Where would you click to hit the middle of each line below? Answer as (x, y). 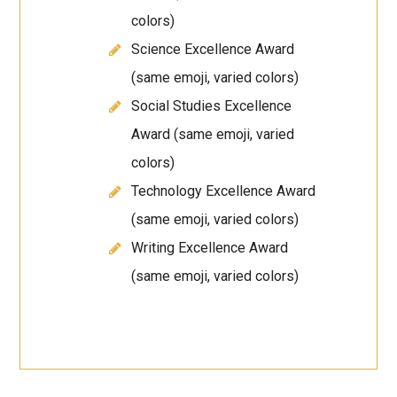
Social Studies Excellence (212, 106)
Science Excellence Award (213, 50)
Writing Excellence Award (210, 248)
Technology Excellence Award (224, 191)
